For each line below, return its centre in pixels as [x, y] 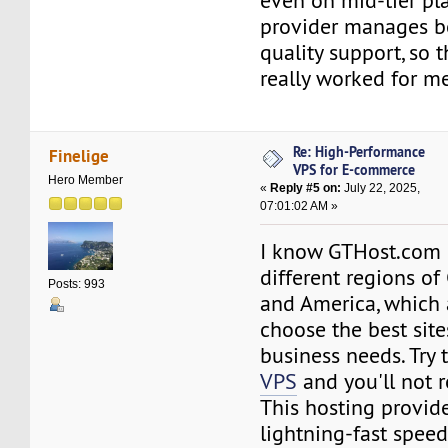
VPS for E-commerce [354, 170]
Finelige [78, 155]
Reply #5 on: [306, 188]
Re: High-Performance [359, 152]
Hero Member [86, 180]
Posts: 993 [77, 283]
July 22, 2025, [381, 188]
